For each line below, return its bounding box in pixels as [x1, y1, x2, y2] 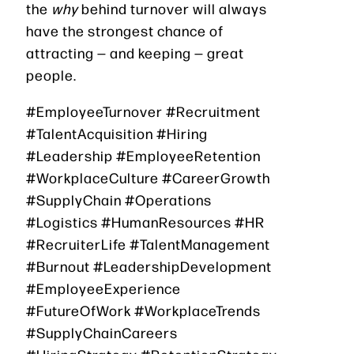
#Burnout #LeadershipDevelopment [26, 257, 272, 276]
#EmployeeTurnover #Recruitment [26, 102, 261, 121]
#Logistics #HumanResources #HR [26, 213, 265, 232]
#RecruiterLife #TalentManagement [26, 235, 270, 254]
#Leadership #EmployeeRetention [26, 146, 261, 165]
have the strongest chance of [26, 21, 224, 40]
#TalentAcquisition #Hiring [26, 124, 208, 143]
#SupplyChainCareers [26, 323, 178, 342]
